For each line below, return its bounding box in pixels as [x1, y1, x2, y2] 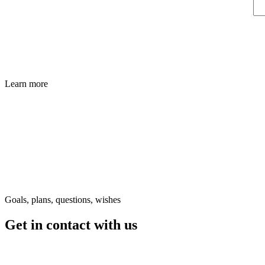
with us [94, 217, 137, 233]
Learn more [5, 79, 48, 89]
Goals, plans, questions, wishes [5, 195, 121, 205]
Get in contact [5, 217, 94, 233]
